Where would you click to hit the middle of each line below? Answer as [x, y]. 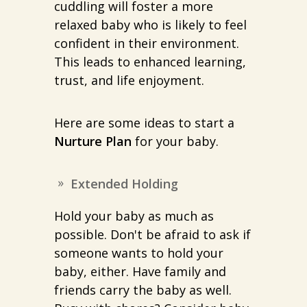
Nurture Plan [93, 142]
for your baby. [175, 142]
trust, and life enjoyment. [129, 81]
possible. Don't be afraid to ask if [152, 235]
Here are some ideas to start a [144, 123]
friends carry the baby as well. [143, 290]
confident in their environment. [147, 44]
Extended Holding [124, 184]
